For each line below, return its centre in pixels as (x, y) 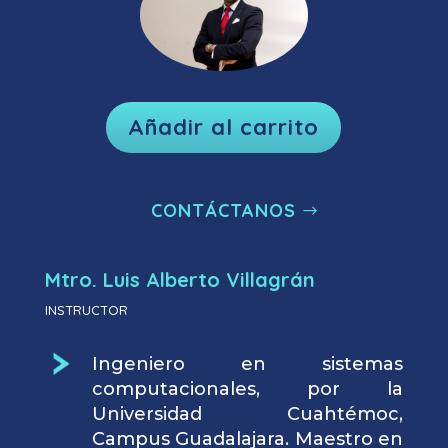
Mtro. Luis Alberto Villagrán (179, 279)
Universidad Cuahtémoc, (247, 413)
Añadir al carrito (224, 126)
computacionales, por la (247, 388)
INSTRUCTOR (86, 309)
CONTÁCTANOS (223, 210)
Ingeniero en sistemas (247, 363)
